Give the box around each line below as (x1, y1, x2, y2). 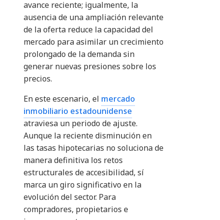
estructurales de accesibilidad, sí (24, 167, 144, 178)
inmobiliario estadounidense (24, 106, 132, 117)
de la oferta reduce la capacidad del (24, 24, 153, 35)
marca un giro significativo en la (24, 179, 141, 191)
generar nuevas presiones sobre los (24, 61, 156, 72)
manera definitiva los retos (24, 155, 123, 166)
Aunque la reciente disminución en (24, 130, 152, 141)
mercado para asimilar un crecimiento (24, 36, 164, 48)
